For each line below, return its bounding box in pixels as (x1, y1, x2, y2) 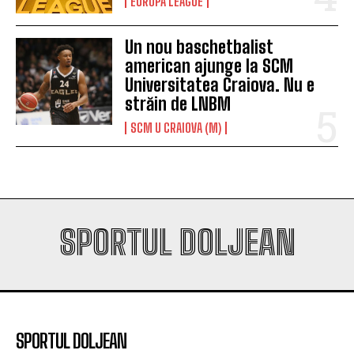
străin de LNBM (125, 92, 232, 115)
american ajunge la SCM (125, 55, 294, 77)
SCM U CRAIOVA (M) (130, 119, 222, 135)
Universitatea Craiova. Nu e (125, 73, 315, 96)
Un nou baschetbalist (125, 36, 273, 58)
